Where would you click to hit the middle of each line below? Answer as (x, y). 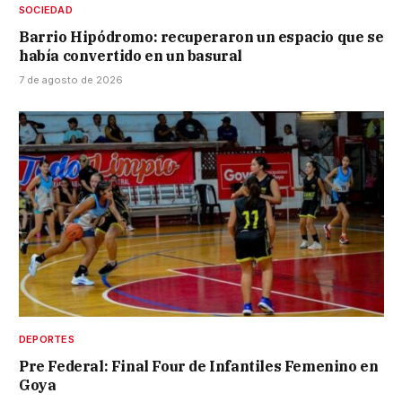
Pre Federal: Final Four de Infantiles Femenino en (199, 366)
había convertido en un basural (131, 55)
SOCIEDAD (46, 9)
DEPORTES (47, 339)
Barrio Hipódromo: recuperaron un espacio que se (201, 36)
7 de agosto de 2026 (71, 79)
